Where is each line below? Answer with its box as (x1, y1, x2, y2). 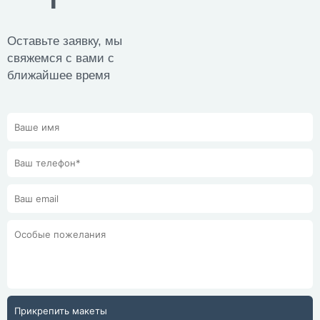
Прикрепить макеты (14, 304, 107, 316)
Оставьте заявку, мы (7, 34, 122, 48)
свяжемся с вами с (7, 51, 114, 65)
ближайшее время (7, 68, 110, 82)
